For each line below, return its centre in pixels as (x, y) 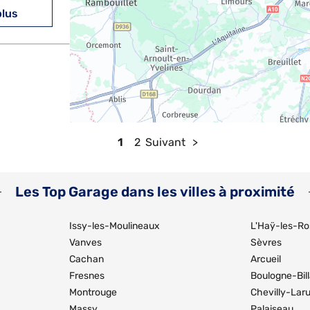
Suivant (165, 142)
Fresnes (87, 276)
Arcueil (266, 259)
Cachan (86, 259)
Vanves (85, 243)
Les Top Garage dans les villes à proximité (155, 192)
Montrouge (93, 292)
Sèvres (266, 243)
